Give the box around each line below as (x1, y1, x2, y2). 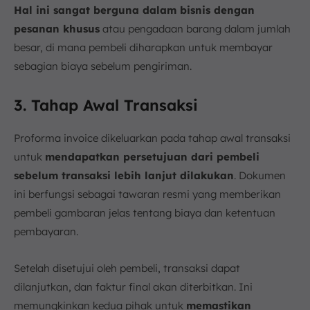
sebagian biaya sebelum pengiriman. (14, 60, 192, 73)
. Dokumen (234, 169, 286, 183)
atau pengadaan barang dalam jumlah (100, 22, 291, 36)
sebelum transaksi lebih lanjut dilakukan (14, 169, 234, 183)
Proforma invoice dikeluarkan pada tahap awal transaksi (14, 131, 291, 145)
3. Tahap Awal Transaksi (14, 95, 198, 116)
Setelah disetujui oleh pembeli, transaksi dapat (14, 262, 240, 275)
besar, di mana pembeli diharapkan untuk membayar (14, 41, 273, 55)
